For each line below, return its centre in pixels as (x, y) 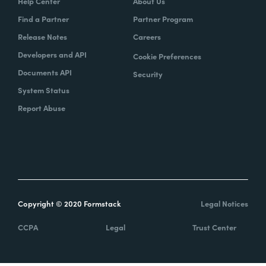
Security (148, 74)
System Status (44, 90)
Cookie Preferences (167, 56)
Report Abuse (42, 108)
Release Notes (42, 37)
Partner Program (163, 19)
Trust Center (214, 227)
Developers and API (52, 55)
